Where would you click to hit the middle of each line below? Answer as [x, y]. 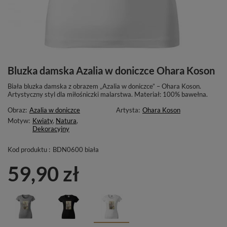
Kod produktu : [29, 150]
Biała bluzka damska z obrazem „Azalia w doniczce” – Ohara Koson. [104, 86]
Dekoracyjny [51, 129]
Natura [66, 121]
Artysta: [128, 110]
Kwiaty [43, 121]
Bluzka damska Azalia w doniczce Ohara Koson [111, 71]
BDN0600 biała [76, 150]
